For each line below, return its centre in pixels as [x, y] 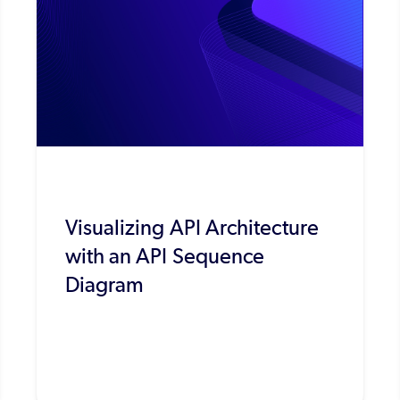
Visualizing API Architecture [192, 227]
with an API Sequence [165, 255]
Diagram [104, 284]
